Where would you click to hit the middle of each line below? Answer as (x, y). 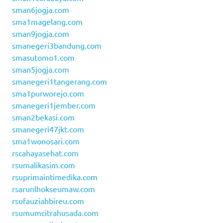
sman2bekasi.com (43, 117)
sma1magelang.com (47, 21)
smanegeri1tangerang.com (59, 81)
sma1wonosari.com (46, 141)
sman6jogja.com (41, 9)
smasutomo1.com (43, 57)
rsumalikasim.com (44, 165)
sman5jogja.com (41, 69)
